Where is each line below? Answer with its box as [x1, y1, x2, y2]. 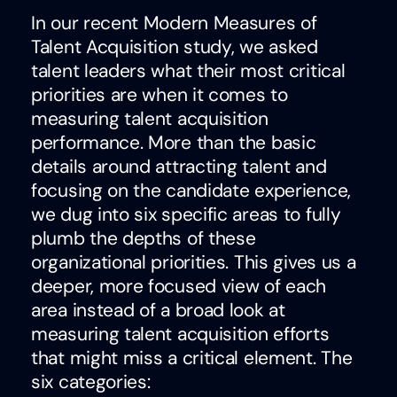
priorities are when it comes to [31, 82, 288, 107]
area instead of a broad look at [31, 297, 285, 323]
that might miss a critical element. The [31, 345, 353, 370]
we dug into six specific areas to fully [31, 201, 341, 227]
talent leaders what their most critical [31, 58, 346, 83]
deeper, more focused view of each [31, 273, 327, 299]
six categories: [31, 369, 151, 394]
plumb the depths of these [31, 225, 256, 251]
